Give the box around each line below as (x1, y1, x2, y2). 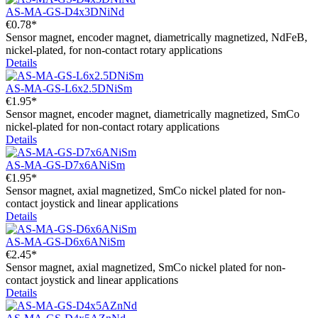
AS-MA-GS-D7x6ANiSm (6, 159, 125, 172)
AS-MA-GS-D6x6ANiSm (6, 236, 125, 248)
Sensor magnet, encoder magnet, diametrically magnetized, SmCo (6, 108, 300, 121)
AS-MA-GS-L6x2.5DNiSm (6, 82, 132, 95)
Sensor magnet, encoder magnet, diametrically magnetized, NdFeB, (6, 31, 307, 44)
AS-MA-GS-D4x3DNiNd (6, 6, 124, 18)
